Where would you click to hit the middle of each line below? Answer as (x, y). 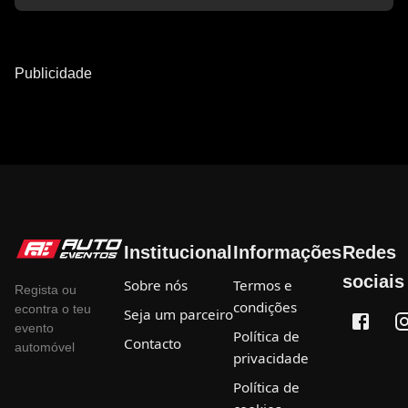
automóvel (45, 347)
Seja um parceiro (178, 314)
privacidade (271, 358)
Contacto (153, 343)
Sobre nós (156, 285)
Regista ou (46, 290)
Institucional (178, 252)
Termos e (263, 285)
